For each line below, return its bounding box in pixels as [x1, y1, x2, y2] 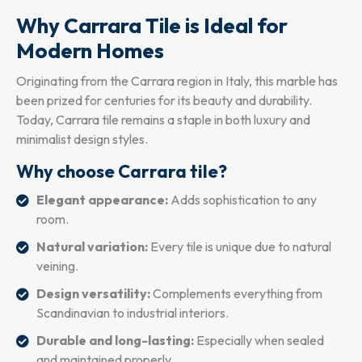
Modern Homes [16, 36, 164, 64]
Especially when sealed [194, 331, 324, 348]
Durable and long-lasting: [36, 331, 194, 348]
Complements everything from [150, 284, 322, 301]
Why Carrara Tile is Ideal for [16, 11, 288, 39]
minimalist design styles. [16, 130, 148, 147]
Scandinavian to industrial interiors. [36, 304, 229, 321]
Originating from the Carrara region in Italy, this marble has [16, 72, 338, 89]
